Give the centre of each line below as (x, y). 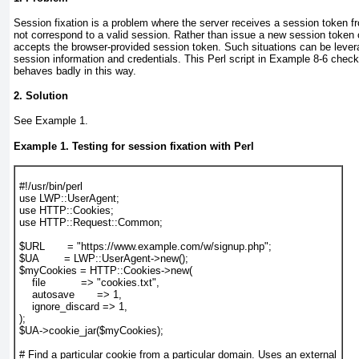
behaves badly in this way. (75, 71)
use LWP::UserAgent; (69, 199)
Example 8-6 (298, 59)
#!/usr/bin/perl (51, 187)
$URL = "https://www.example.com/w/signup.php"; (145, 247)
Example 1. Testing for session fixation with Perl (134, 146)
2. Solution (41, 96)
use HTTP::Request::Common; (91, 223)
